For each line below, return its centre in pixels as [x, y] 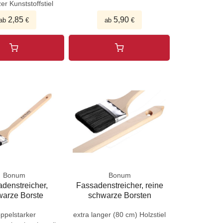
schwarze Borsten [119, 195]
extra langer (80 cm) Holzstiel [120, 214]
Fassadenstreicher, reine [119, 185]
